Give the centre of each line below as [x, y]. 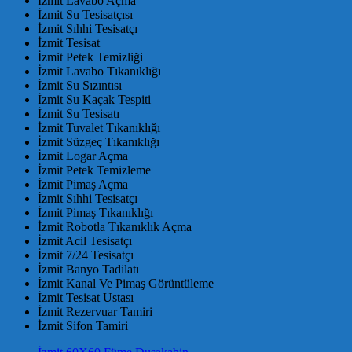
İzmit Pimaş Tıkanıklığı [95, 212]
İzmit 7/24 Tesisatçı [86, 255]
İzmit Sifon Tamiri [83, 325]
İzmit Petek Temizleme [94, 170]
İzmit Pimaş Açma [83, 184]
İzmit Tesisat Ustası [86, 297]
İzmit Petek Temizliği [90, 57]
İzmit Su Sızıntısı [80, 85]
